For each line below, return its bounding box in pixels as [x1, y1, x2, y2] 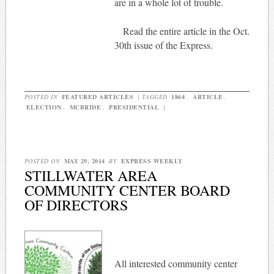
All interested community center [114, 256, 237, 270]
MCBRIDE [69, 103, 102, 112]
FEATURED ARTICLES [61, 92, 134, 102]
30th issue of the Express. [114, 39, 213, 52]
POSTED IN [24, 92, 60, 102]
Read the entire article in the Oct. [114, 24, 250, 38]
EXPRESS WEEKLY [120, 156, 183, 165]
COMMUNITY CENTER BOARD [24, 180, 230, 200]
